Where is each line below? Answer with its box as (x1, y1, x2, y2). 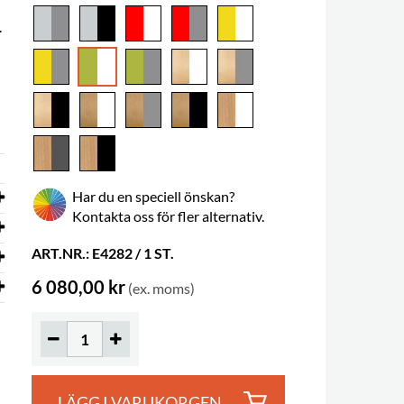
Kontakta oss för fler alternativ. (71, 207, 264, 225)
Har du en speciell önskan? (71, 188, 234, 205)
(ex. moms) (127, 280, 195, 297)
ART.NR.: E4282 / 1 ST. (31, 244, 174, 262)
